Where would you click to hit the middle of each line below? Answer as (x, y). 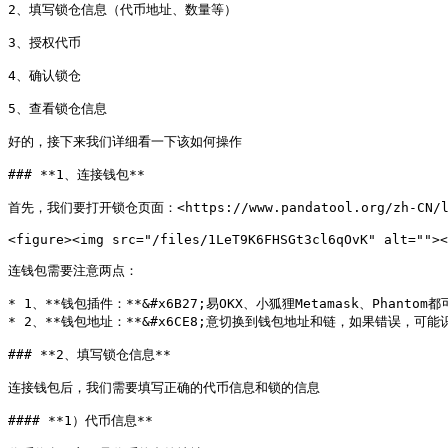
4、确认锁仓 (44, 75)
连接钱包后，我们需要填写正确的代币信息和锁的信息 (164, 387)
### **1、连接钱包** (76, 174)
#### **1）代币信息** (80, 420)
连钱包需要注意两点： (73, 270)
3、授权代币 (44, 42)
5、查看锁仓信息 (57, 108)
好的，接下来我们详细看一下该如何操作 (125, 141)
